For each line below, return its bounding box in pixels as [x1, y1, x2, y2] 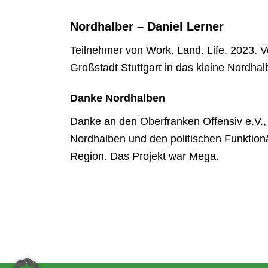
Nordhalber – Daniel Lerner [70, 19, 224, 33]
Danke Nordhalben [70, 92, 166, 105]
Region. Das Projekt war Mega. [70, 150, 220, 163]
